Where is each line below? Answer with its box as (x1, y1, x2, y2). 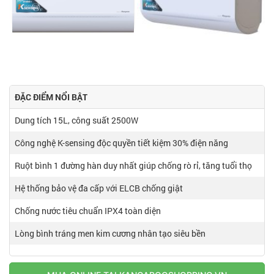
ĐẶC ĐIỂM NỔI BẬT (15, 91, 87, 103)
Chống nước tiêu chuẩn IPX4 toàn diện (15, 205, 161, 217)
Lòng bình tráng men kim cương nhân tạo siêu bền (15, 228, 206, 240)
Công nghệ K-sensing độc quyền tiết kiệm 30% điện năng (15, 137, 228, 149)
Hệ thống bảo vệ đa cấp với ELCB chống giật (15, 182, 183, 194)
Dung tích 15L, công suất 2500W (15, 114, 138, 127)
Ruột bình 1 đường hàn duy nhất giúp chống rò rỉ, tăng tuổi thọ (15, 160, 252, 172)
